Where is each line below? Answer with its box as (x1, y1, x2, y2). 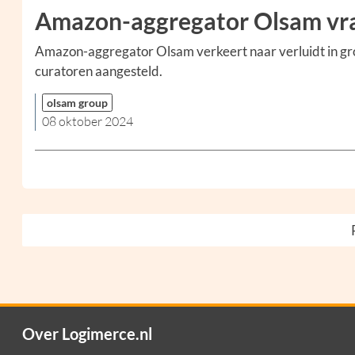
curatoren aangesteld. (35, 63, 162, 80)
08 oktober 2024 (42, 113, 133, 130)
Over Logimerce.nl (22, 324, 152, 344)
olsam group (47, 96, 108, 110)
